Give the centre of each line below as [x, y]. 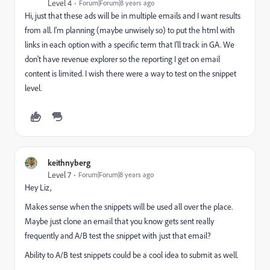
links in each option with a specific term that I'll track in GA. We [130, 44]
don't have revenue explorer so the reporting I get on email [122, 59]
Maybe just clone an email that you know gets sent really [119, 221]
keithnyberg [69, 162]
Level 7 [59, 174]
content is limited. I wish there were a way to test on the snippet [130, 73]
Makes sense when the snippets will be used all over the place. [129, 206]
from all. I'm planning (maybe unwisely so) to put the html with [130, 30]
